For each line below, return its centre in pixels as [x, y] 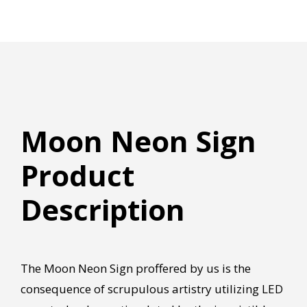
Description [102, 209]
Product [77, 175]
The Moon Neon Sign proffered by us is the [135, 268]
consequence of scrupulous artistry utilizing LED [151, 288]
